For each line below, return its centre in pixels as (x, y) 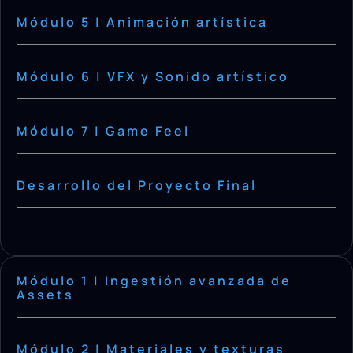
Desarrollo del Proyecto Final (137, 185)
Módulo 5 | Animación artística (142, 22)
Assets (45, 294)
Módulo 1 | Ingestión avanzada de (154, 280)
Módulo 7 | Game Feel (103, 130)
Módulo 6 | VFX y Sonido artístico (153, 76)
